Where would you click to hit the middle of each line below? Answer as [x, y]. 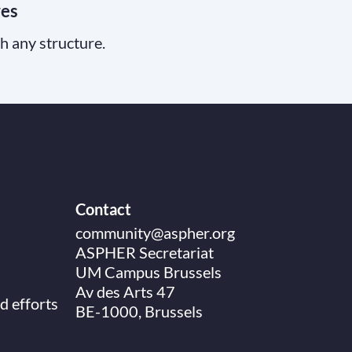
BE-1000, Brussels [139, 311]
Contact [103, 209]
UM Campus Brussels [148, 272]
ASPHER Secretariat [145, 252]
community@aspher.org [155, 233]
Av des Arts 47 [125, 291]
